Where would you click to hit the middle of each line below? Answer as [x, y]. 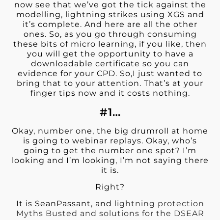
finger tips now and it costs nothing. [110, 93]
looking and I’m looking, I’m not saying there [110, 160]
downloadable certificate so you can [110, 64]
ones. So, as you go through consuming [110, 34]
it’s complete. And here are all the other [110, 25]
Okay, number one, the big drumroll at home [110, 131]
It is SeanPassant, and [65, 204]
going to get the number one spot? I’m [110, 150]
